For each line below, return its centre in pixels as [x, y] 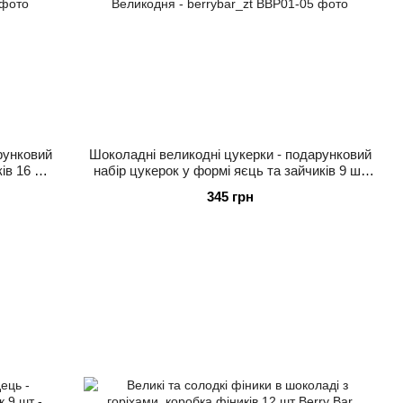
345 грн [230, 197]
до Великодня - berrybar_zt [230, 187]
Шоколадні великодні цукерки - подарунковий [230, 155]
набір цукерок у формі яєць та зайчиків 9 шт [230, 171]
